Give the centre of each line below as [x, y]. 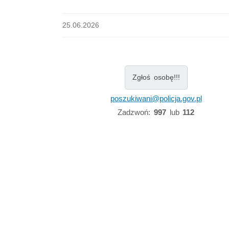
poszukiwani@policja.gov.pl [156, 98]
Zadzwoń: [136, 112]
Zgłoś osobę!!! [156, 77]
